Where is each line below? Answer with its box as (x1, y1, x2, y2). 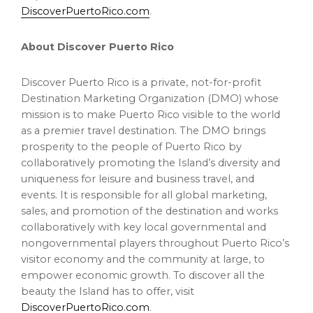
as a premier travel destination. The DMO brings (21, 124, 265, 138)
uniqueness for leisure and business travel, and (21, 173, 254, 186)
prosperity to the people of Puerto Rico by (21, 140, 242, 154)
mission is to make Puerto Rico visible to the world (21, 108, 280, 122)
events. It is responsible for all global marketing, (21, 189, 267, 202)
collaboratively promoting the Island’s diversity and (21, 156, 280, 170)
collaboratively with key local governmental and (21, 221, 266, 234)
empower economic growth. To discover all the (21, 269, 265, 282)
